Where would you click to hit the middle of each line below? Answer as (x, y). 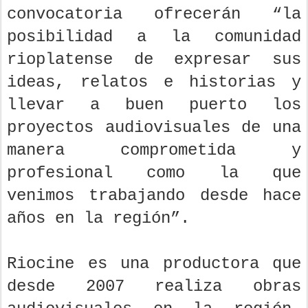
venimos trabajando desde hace (154, 196)
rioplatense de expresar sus (154, 60)
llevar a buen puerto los (154, 105)
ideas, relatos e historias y (154, 82)
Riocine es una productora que (154, 264)
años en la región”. (98, 219)
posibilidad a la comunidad (154, 37)
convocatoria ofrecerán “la (154, 14)
